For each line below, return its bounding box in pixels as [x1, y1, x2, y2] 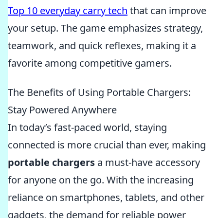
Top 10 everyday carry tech [8, 4, 127, 17]
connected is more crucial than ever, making [8, 138, 206, 151]
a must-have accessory [95, 156, 200, 169]
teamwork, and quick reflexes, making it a [8, 39, 196, 52]
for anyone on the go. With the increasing [8, 173, 194, 186]
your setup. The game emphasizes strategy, [8, 21, 203, 35]
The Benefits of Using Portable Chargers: [8, 86, 191, 99]
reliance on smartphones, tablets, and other [8, 191, 204, 204]
